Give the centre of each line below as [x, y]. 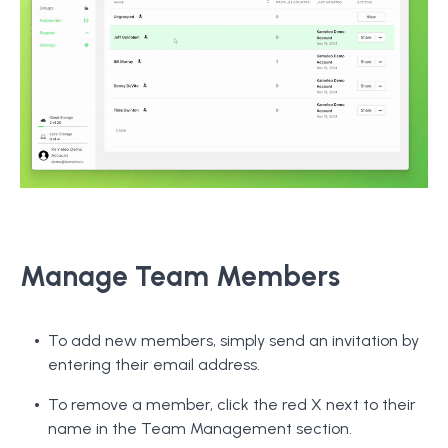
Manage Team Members [180, 276]
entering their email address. [154, 365]
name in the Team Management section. [200, 429]
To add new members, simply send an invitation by [233, 341]
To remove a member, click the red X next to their [232, 405]
